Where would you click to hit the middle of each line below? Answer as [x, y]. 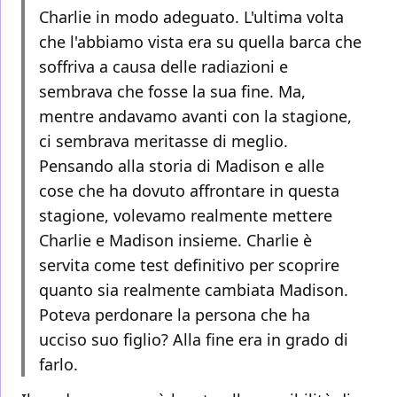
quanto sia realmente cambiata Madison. [194, 290]
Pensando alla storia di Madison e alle [182, 166]
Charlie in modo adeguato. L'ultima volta [191, 17]
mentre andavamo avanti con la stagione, [195, 117]
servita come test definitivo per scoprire [189, 265]
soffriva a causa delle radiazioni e [163, 67]
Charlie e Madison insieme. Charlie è [175, 241]
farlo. [58, 365]
